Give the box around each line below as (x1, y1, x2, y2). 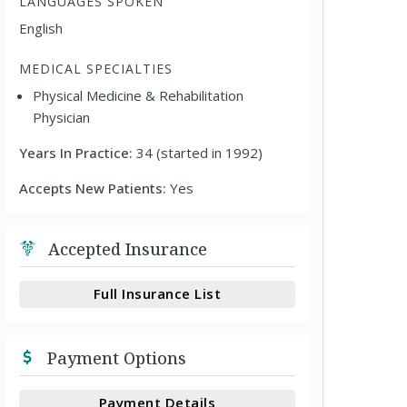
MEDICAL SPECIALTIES (19, 59, 174, 77)
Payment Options (43, 346, 187, 369)
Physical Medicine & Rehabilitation (33, 85, 244, 104)
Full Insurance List (93, 284, 222, 303)
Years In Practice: (19, 143, 137, 162)
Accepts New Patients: (19, 178, 171, 197)
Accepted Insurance (44, 237, 208, 260)
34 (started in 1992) (136, 143, 263, 162)
